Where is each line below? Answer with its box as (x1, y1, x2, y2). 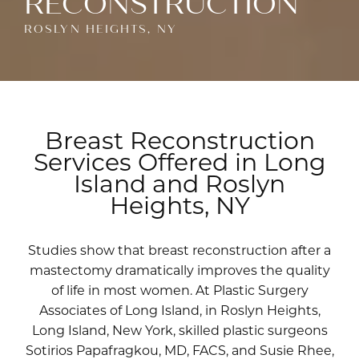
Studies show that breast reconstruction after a (28, 241, 331, 258)
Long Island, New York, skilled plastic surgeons (31, 321, 328, 338)
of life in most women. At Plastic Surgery (50, 281, 309, 298)
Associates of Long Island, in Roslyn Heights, (38, 301, 321, 318)
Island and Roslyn (74, 167, 285, 199)
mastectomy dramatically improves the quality (29, 261, 330, 278)
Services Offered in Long (33, 146, 326, 177)
